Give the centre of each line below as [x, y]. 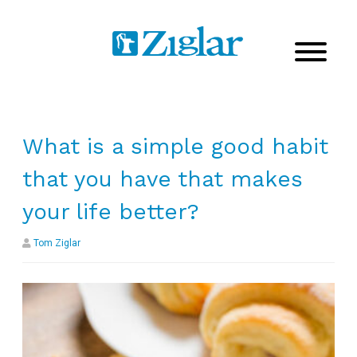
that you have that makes [163, 178]
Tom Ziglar [57, 243]
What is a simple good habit [175, 146]
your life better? [111, 211]
